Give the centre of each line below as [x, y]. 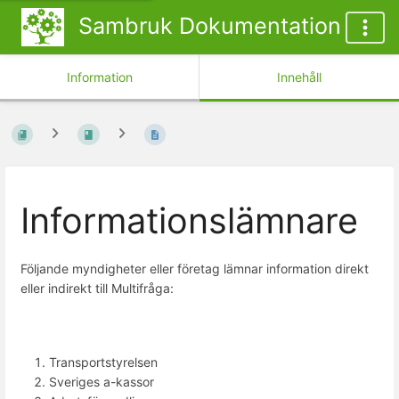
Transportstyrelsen [103, 362]
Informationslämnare [189, 220]
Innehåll [299, 77]
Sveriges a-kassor [102, 381]
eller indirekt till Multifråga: [97, 289]
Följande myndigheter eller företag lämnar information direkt [195, 269]
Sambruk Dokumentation [209, 26]
